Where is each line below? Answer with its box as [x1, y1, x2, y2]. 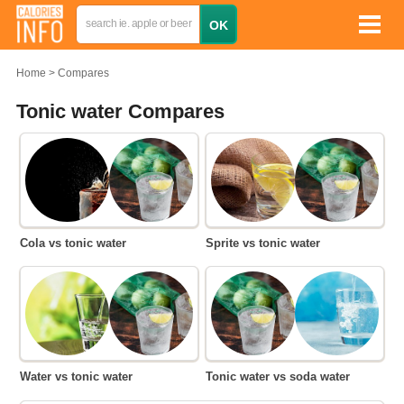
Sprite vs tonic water [214, 235, 321, 250]
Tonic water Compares [16, 100, 225, 123]
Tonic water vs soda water [212, 370, 351, 384]
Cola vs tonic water [28, 235, 127, 250]
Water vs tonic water [31, 370, 133, 384]
